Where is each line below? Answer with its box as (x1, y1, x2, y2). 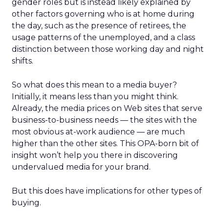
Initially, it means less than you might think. (12, 92, 178, 101)
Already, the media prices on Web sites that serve (12, 104, 202, 113)
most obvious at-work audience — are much (12, 127, 185, 136)
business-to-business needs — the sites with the (12, 115, 197, 125)
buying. (12, 198, 41, 207)
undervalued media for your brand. (12, 162, 151, 172)
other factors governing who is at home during (12, 9, 195, 19)
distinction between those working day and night (12, 44, 204, 54)
